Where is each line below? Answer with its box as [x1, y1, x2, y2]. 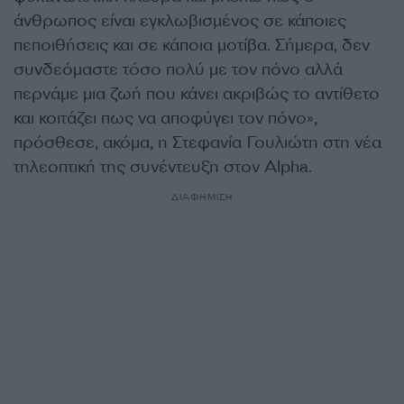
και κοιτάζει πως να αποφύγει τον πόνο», [14, 106, 317, 129]
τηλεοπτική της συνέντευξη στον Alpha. [14, 155, 312, 178]
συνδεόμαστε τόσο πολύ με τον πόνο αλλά [14, 58, 343, 80]
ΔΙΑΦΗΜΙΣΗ [170, 190, 234, 203]
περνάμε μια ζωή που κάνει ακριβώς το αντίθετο [14, 82, 380, 105]
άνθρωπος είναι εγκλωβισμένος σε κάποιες [14, 9, 346, 32]
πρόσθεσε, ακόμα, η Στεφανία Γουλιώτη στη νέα [14, 131, 381, 153]
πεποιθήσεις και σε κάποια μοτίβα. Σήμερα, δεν [14, 33, 370, 56]
